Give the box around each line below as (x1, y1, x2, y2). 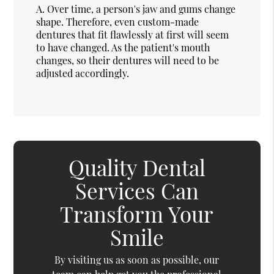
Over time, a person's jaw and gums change (47, 2, 236, 15)
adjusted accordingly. (36, 66, 130, 80)
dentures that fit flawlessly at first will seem (36, 28, 229, 41)
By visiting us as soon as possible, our (54, 253, 220, 267)
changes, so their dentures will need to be (36, 53, 220, 67)
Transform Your (60, 199, 214, 228)
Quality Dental (68, 152, 206, 182)
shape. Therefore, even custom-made (36, 15, 199, 28)
